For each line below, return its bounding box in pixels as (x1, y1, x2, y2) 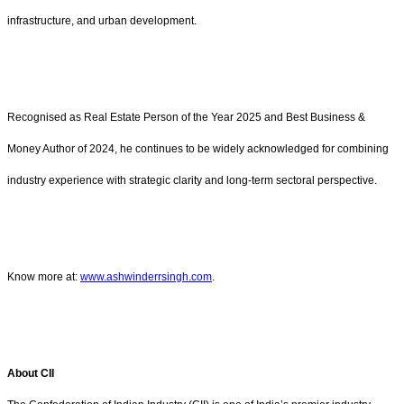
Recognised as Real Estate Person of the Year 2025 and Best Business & (7, 111, 365, 124)
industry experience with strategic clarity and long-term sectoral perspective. (7, 174, 377, 188)
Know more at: (7, 271, 80, 284)
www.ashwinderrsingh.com (80, 271, 212, 284)
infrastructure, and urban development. (7, 14, 197, 28)
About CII (7, 366, 54, 380)
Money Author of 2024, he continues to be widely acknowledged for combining (7, 142, 389, 156)
